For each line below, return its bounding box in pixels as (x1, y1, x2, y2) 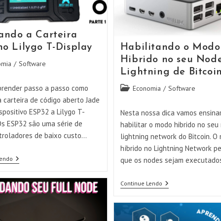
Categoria (119, 83, 148, 93)
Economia (132, 84, 161, 93)
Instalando (12, 154, 43, 164)
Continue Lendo (120, 180, 162, 187)
